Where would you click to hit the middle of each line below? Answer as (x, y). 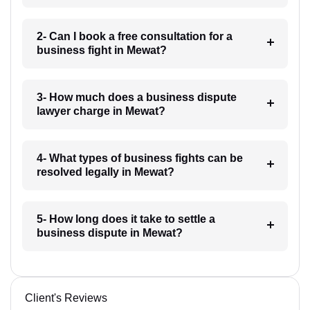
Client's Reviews (66, 298)
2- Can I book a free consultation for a (134, 36)
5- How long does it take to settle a (126, 219)
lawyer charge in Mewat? (101, 111)
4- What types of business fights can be (139, 158)
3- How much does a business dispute (136, 97)
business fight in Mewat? (101, 50)
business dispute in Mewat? (109, 232)
